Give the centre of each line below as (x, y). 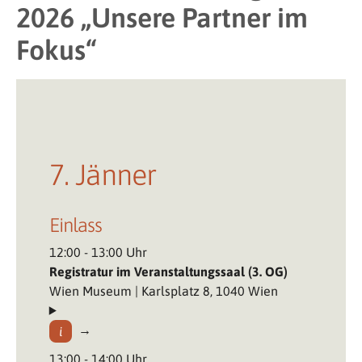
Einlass (75, 225)
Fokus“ (56, 50)
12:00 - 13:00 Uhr (98, 252)
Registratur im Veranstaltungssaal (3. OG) (168, 271)
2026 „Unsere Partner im (162, 17)
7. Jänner (102, 174)
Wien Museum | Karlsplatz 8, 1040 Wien (163, 290)
